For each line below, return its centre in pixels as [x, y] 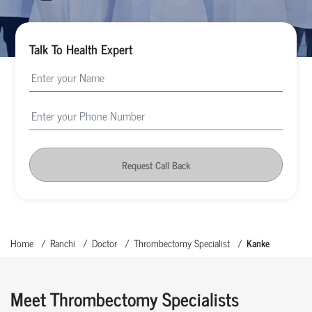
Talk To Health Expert [81, 48]
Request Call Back [156, 164]
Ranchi [63, 242]
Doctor [104, 242]
